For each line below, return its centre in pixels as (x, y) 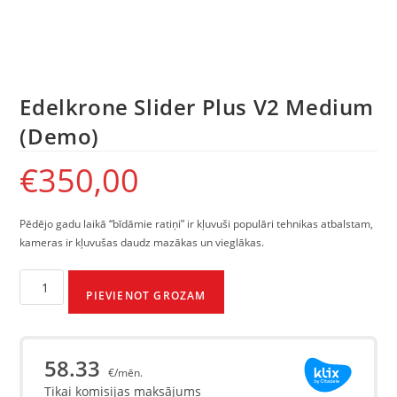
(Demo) (60, 136)
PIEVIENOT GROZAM (146, 296)
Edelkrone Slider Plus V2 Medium (197, 107)
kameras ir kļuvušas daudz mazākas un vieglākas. (142, 243)
